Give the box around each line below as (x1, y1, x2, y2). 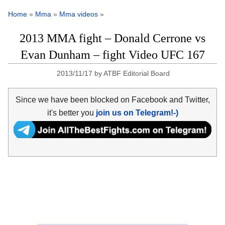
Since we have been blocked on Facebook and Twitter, (15, 95, 210, 104)
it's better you (47, 108, 96, 117)
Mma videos (59, 10, 98, 19)
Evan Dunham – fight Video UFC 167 (20, 48, 205, 62)
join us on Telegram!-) (95, 108, 178, 117)
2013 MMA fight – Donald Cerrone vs (20, 32, 205, 45)
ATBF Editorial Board (103, 69, 170, 78)
